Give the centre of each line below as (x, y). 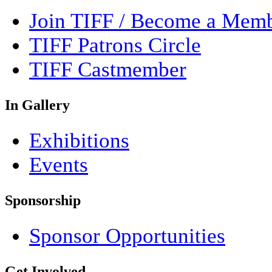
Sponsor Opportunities (127, 236)
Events (59, 165)
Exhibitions (79, 140)
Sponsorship (43, 200)
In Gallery (37, 105)
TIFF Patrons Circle (115, 45)
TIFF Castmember (108, 69)
